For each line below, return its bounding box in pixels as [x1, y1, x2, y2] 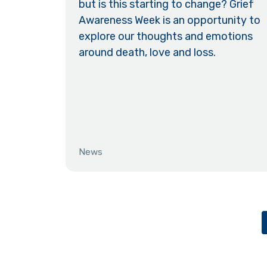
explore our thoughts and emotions [79, 29, 253, 43]
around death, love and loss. [79, 45, 216, 59]
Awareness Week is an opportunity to [79, 13, 261, 27]
